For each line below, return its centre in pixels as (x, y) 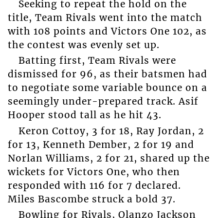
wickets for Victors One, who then (94, 172)
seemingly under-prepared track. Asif (103, 101)
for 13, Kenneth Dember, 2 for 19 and (101, 144)
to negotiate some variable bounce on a (107, 88)
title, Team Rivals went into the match (105, 17)
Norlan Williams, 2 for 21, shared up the (109, 158)
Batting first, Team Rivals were (97, 61)
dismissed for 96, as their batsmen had (107, 74)
